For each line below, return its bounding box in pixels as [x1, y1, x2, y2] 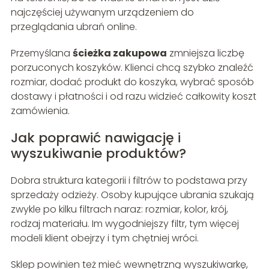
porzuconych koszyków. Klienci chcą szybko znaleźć [10, 61, 253, 75]
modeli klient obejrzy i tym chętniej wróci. [10, 231, 199, 246]
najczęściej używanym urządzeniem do [10, 5, 194, 20]
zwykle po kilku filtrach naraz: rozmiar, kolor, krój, [10, 202, 228, 217]
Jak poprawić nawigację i [10, 128, 181, 148]
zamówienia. [10, 104, 70, 118]
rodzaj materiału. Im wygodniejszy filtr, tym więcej [10, 217, 239, 231]
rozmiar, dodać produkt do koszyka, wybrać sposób [10, 75, 254, 89]
